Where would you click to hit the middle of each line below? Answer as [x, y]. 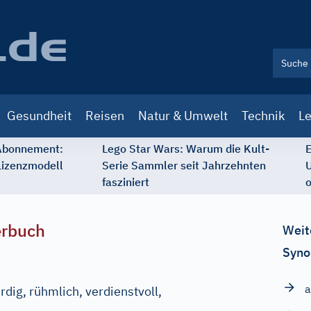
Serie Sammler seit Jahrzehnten [184, 165]
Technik [263, 116]
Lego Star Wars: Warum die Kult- [186, 149]
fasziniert [126, 182]
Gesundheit [39, 116]
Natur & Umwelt [183, 116]
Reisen [105, 116]
